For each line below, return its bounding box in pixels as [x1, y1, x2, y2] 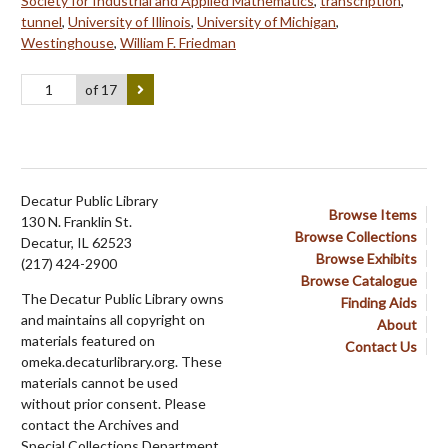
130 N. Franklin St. [21, 213, 132, 231]
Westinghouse [21, 33, 114, 51]
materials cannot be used [21, 374, 178, 392]
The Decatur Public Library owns [21, 290, 224, 308]
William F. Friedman [120, 33, 236, 51]
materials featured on [21, 332, 155, 350]
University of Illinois [68, 12, 191, 30]
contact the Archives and [21, 416, 179, 434]
